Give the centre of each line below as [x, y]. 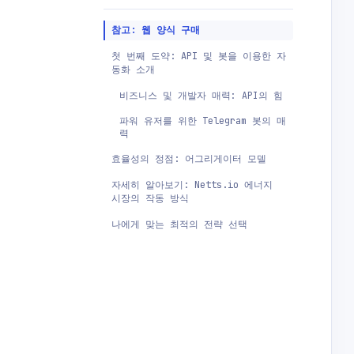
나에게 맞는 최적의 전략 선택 [179, 224]
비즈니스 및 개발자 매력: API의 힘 [201, 95]
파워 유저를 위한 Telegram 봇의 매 [203, 121]
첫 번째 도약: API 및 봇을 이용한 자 [199, 56]
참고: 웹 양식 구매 [156, 30]
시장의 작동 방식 [150, 198]
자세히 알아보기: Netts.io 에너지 [192, 185]
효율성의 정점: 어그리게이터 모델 [189, 159]
